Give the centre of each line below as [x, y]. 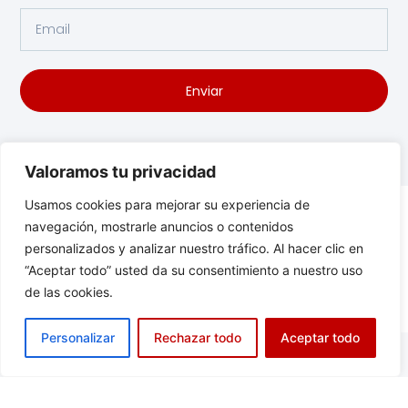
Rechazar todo [197, 337]
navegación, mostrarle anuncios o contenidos [159, 226]
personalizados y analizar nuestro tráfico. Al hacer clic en [194, 248]
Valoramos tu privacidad [120, 172]
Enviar [204, 91]
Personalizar [77, 337]
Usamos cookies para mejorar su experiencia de [167, 204]
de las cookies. [69, 292]
